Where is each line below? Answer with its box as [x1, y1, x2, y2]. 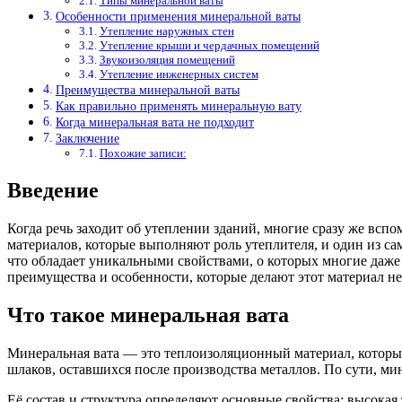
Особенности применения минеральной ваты [55, 9, 301, 24]
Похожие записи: [99, 146, 187, 161]
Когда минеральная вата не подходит [55, 115, 254, 130]
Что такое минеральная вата [7, 302, 289, 327]
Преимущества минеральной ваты [55, 83, 240, 98]
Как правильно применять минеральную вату [55, 99, 301, 114]
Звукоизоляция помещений [99, 53, 235, 67]
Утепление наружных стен [99, 24, 234, 39]
